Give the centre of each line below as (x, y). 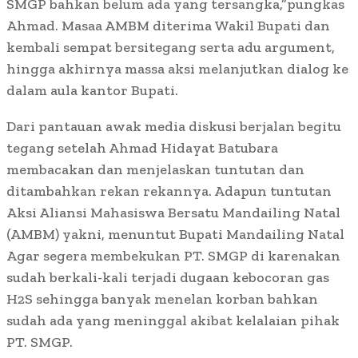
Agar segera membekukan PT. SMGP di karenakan (173, 256)
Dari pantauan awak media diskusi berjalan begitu (174, 126)
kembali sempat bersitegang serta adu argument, (171, 47)
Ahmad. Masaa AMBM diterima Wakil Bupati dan (168, 26)
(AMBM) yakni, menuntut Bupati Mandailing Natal (175, 234)
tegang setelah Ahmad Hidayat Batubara (142, 148)
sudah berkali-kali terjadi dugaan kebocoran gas (168, 277)
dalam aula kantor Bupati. (92, 90)
